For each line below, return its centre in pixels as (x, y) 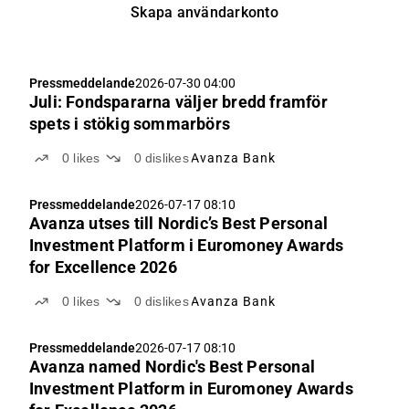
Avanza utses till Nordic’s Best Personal (178, 223)
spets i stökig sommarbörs (130, 124)
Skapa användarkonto (204, 12)
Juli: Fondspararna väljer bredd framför (178, 102)
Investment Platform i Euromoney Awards (187, 245)
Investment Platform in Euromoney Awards (191, 388)
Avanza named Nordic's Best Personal (172, 367)
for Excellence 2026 (103, 267)
